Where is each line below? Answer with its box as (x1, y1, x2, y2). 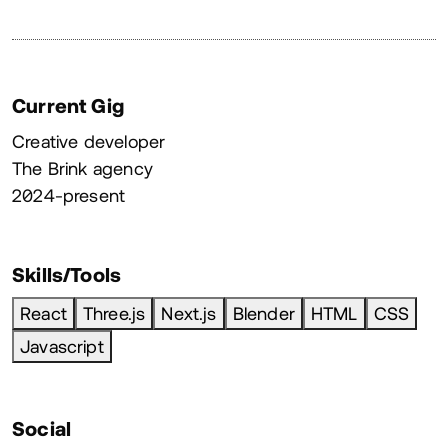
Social (12, 417, 72, 440)
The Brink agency (12, 158, 153, 179)
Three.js (82, 303, 146, 324)
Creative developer (12, 131, 166, 152)
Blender (232, 303, 295, 324)
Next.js (161, 303, 217, 324)
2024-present (12, 185, 126, 206)
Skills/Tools (12, 263, 122, 286)
